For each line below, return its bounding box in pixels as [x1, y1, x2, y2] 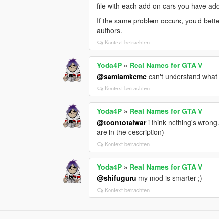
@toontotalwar [97, 117, 147, 127]
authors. [97, 25, 123, 35]
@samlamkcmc [97, 71, 147, 81]
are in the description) [97, 127, 165, 137]
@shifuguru [97, 173, 137, 183]
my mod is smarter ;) [136, 173, 203, 183]
